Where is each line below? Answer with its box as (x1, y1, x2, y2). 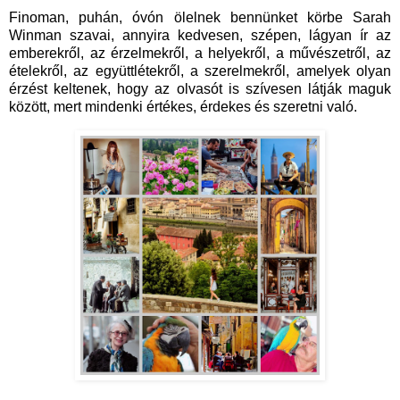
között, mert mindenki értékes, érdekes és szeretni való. (9, 98, 361, 114)
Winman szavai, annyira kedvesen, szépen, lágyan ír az (9, 27, 391, 43)
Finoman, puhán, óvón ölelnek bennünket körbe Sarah (9, 9, 391, 25)
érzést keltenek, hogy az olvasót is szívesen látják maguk (9, 80, 391, 96)
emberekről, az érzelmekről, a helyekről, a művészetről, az (9, 45, 391, 61)
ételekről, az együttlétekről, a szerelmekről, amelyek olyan (9, 62, 391, 79)
